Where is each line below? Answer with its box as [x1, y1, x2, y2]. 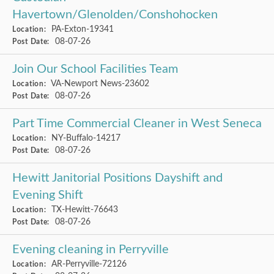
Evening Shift [12, 189, 83, 201]
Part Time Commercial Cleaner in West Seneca [12, 117, 262, 130]
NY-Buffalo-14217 [49, 133, 121, 143]
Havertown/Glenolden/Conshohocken [12, 9, 218, 21]
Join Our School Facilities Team [12, 63, 178, 75]
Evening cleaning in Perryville [12, 243, 169, 256]
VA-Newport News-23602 [49, 79, 150, 88]
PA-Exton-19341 [49, 24, 114, 34]
